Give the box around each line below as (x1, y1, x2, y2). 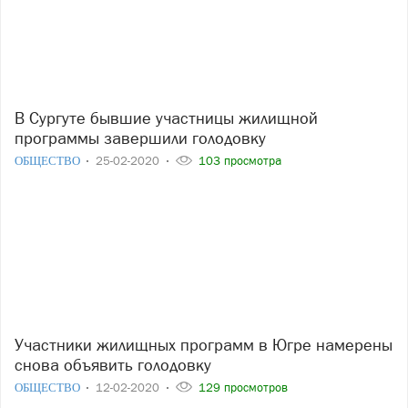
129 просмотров (195, 380, 288, 394)
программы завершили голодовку (15, 127, 266, 148)
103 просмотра (195, 153, 281, 168)
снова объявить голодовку (15, 354, 211, 374)
